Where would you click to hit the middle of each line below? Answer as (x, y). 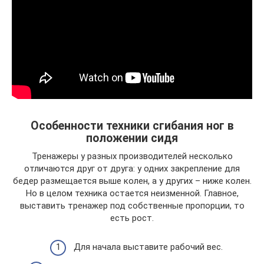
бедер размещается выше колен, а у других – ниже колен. (132, 181)
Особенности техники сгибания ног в (132, 126)
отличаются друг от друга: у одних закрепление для (132, 169)
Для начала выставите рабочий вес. (148, 247)
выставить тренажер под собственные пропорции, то (132, 206)
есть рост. (132, 218)
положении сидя (132, 138)
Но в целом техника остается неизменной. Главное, (132, 193)
